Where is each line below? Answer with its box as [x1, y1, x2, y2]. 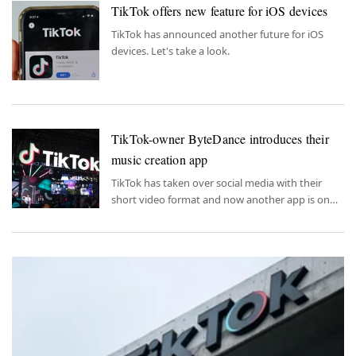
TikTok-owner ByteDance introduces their [111, 130, 329, 148]
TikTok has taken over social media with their [111, 176, 322, 191]
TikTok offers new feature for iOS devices [111, 2, 328, 20]
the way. [111, 209, 150, 224]
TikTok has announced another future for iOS [111, 27, 323, 42]
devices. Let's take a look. [111, 44, 230, 59]
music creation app [111, 151, 208, 168]
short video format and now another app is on [111, 192, 330, 207]
